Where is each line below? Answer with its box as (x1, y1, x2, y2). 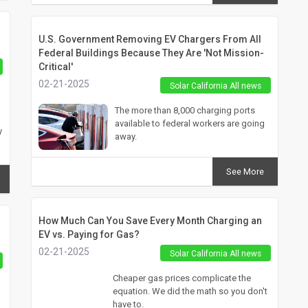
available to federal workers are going (114, 118, 265, 129)
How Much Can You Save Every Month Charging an (38, 214, 262, 226)
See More (225, 166, 264, 177)
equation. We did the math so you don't (112, 285, 267, 296)
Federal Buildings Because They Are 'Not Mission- (38, 47, 264, 58)
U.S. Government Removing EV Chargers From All (38, 33, 261, 45)
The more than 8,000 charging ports (114, 104, 255, 115)
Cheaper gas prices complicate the (112, 272, 251, 283)
